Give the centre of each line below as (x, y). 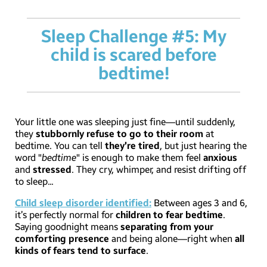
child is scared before (133, 55)
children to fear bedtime (169, 215)
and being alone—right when (172, 239)
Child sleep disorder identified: (83, 203)
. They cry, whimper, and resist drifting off (159, 170)
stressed (52, 170)
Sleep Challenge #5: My (133, 37)
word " (28, 158)
